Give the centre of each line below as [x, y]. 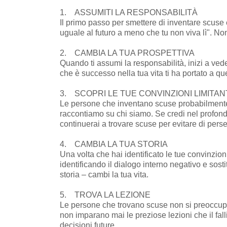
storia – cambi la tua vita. [104, 174]
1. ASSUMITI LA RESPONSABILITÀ [129, 12]
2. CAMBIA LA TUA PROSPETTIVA [127, 53]
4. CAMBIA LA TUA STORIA [114, 144]
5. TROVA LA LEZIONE [105, 195]
